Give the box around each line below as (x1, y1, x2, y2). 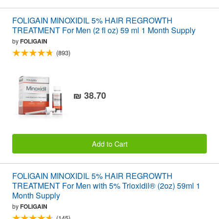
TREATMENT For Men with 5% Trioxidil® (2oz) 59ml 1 (12, 180, 200, 192)
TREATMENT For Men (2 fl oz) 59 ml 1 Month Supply (12, 24, 196, 36)
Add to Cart (91, 138, 128, 149)
